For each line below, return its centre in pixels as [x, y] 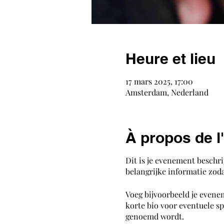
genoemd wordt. [154, 216]
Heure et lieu [170, 58]
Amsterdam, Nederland [167, 92]
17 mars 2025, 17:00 [159, 81]
